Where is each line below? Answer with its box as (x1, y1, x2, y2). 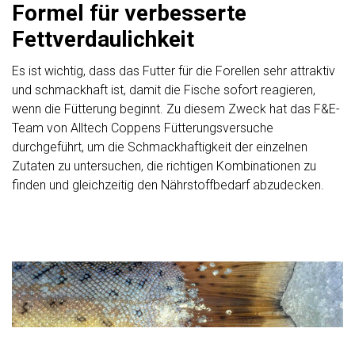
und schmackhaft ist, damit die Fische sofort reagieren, (12, 82, 315, 98)
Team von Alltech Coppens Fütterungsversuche (12, 120, 273, 136)
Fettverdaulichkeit (12, 26, 194, 53)
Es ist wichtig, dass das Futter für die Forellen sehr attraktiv (12, 63, 335, 79)
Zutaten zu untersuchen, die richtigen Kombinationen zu (12, 158, 316, 174)
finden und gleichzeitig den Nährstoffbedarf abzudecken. (12, 177, 324, 193)
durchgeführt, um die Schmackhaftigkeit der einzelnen (12, 139, 307, 155)
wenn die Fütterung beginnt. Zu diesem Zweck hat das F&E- (12, 101, 340, 117)
